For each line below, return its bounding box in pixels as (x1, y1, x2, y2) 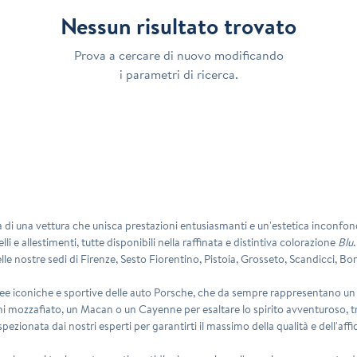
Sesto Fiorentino (120, 250, 200, 267)
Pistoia (204, 250, 237, 267)
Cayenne (139, 300, 182, 317)
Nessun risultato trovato (61, 10, 296, 41)
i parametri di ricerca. (119, 65, 238, 83)
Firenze (80, 250, 116, 267)
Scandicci (289, 250, 335, 267)
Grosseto (241, 250, 285, 267)
